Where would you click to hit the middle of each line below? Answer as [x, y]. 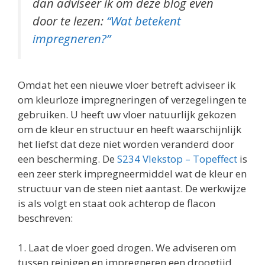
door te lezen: [70, 21]
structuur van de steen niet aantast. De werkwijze [132, 188]
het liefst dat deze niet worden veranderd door [126, 144]
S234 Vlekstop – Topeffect [177, 159]
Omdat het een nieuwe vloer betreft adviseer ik [127, 85]
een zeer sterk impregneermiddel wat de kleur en [132, 173]
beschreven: [45, 218]
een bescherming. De [67, 159]
